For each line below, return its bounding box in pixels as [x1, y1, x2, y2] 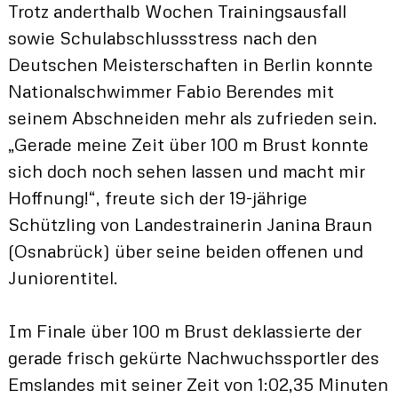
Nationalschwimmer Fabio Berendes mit [7, 80, 334, 102]
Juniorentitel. [7, 267, 118, 289]
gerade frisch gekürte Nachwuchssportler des [7, 346, 379, 369]
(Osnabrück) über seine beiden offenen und [7, 240, 363, 262]
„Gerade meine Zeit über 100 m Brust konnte [7, 133, 369, 155]
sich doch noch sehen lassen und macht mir [7, 160, 365, 182]
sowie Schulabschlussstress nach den [7, 27, 317, 49]
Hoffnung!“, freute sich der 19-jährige [7, 187, 307, 209]
